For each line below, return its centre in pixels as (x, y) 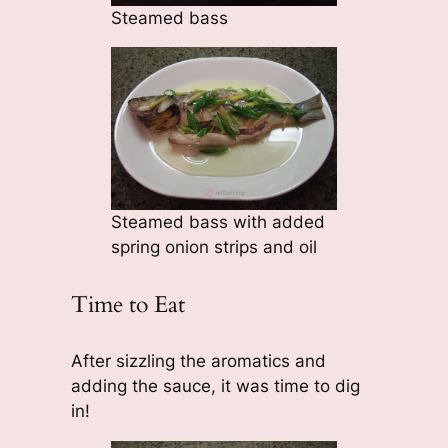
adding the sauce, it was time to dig (215, 385)
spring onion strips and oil (213, 247)
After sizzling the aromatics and (198, 360)
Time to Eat (127, 304)
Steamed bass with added (217, 222)
